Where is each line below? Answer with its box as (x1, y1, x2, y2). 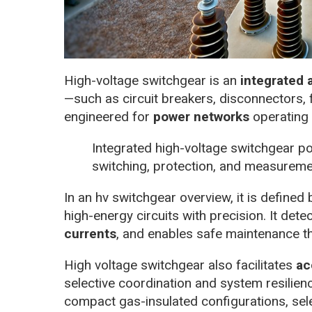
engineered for (64, 109, 153, 125)
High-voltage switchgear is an (64, 72, 240, 89)
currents (64, 226, 116, 242)
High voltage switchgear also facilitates (64, 257, 296, 274)
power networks (153, 109, 249, 125)
